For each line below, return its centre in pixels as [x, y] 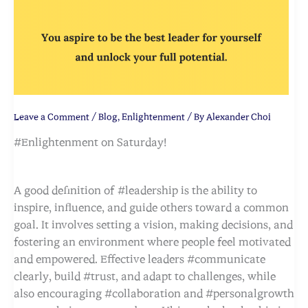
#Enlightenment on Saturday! [90, 143]
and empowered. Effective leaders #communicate [140, 260]
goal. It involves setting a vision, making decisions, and [153, 225]
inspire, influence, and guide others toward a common [151, 208]
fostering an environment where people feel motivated [152, 242]
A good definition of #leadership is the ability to [135, 191]
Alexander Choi [239, 117]
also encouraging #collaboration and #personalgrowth [154, 294]
